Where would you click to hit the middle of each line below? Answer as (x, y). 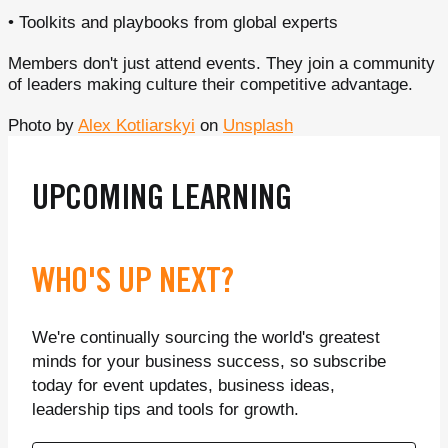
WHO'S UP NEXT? (133, 284)
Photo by (43, 125)
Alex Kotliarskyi (136, 125)
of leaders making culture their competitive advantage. (210, 84)
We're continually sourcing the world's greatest (206, 337)
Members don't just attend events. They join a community (221, 63)
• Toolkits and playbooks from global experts (173, 22)
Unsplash (258, 125)
